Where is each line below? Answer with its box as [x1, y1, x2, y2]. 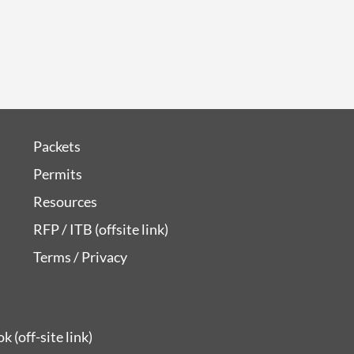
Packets [32, 137, 81, 155]
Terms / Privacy [32, 247, 127, 265]
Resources [32, 192, 97, 210]
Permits [32, 164, 82, 183]
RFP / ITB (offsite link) [32, 220, 168, 238]
